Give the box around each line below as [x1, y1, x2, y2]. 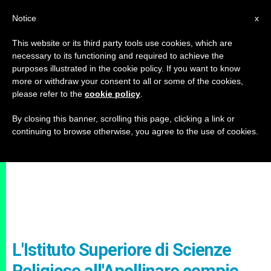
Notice [12, 13, 36, 23]
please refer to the [12, 89, 85, 99]
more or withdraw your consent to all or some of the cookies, [12, 76, 243, 86]
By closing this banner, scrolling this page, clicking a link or [12, 114, 235, 123]
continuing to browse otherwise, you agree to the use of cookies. [12, 126, 258, 136]
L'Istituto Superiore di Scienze [12, 240, 231, 260]
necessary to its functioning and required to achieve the [12, 51, 224, 60]
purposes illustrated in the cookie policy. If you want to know [12, 64, 240, 73]
